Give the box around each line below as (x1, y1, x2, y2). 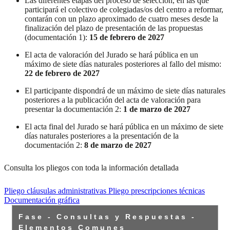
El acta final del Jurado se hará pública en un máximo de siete (25, 122, 223, 131)
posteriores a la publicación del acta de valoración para (25, 95, 201, 104)
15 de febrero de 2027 (87, 32, 164, 42)
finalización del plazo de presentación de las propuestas (25, 23, 203, 32)
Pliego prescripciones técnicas (108, 186, 205, 196)
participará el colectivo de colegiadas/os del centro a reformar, (25, 5, 223, 14)
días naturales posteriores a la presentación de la (25, 131, 179, 140)
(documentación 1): (25, 32, 87, 42)
